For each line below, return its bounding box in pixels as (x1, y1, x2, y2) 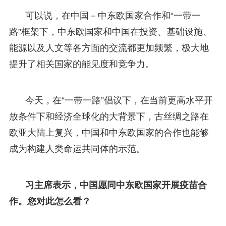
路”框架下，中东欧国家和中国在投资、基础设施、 (9, 26, 212, 37)
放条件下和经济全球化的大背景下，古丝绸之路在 (9, 111, 209, 122)
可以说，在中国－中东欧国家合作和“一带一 (25, 10, 201, 21)
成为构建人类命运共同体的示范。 (9, 143, 145, 154)
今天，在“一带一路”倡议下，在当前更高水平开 (25, 95, 213, 105)
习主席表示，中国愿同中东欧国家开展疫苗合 (25, 180, 207, 190)
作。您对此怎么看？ (9, 196, 91, 206)
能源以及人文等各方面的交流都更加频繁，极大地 (9, 42, 209, 53)
